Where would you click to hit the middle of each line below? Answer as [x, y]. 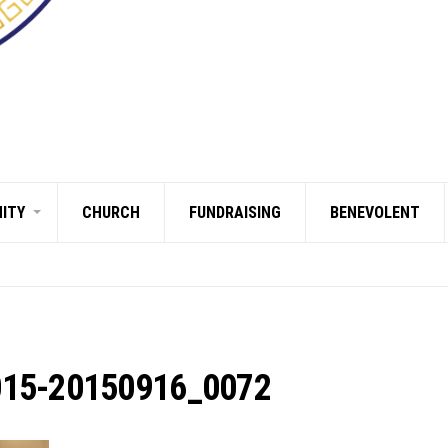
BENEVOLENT [375, 212]
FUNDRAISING [235, 212]
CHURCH [111, 212]
